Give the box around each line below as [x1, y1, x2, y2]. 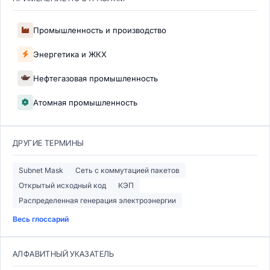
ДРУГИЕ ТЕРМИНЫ [13, 138, 84, 148]
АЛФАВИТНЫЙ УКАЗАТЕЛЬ [13, 249, 115, 259]
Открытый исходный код [19, 181, 106, 190]
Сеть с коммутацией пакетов [75, 166, 180, 175]
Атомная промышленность [33, 98, 137, 107]
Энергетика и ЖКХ [33, 49, 107, 59]
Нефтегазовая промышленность [33, 74, 158, 83]
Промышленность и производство [33, 25, 166, 35]
